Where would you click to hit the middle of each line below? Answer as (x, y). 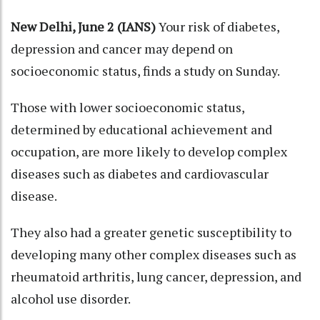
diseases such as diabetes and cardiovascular (140, 173)
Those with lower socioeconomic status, (127, 107)
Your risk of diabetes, (217, 26)
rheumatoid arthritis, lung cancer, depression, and (156, 276)
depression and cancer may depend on (122, 48)
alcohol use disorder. (71, 298)
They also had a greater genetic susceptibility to (151, 232)
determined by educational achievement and (141, 129)
